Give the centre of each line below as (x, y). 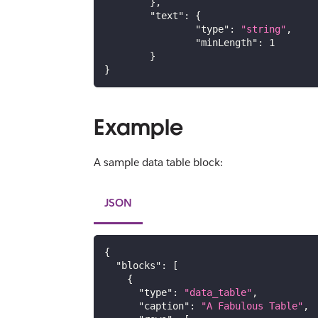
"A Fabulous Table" (252, 306)
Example (138, 127)
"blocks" (138, 266)
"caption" (164, 306)
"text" (167, 16)
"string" (263, 29)
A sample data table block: (158, 162)
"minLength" (226, 43)
